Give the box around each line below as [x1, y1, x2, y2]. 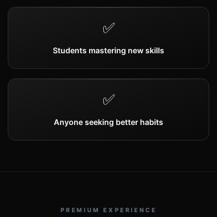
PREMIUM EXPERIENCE [60, 206, 157, 214]
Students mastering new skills [53, 46, 164, 55]
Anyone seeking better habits [54, 117, 163, 127]
